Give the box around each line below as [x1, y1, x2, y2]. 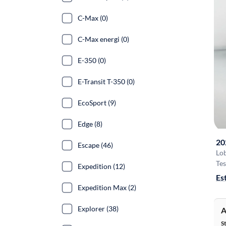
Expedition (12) [78, 162, 125, 171]
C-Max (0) [78, 14, 108, 22]
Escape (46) [78, 141, 113, 149]
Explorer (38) [78, 204, 119, 213]
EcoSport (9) [78, 98, 116, 107]
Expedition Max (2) [78, 183, 136, 192]
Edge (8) [78, 120, 102, 128]
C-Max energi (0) [78, 35, 129, 43]
